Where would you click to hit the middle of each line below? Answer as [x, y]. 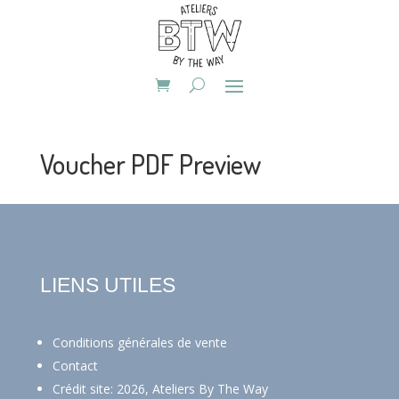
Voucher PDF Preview [150, 164]
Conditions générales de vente [139, 343]
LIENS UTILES [107, 285]
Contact [75, 366]
